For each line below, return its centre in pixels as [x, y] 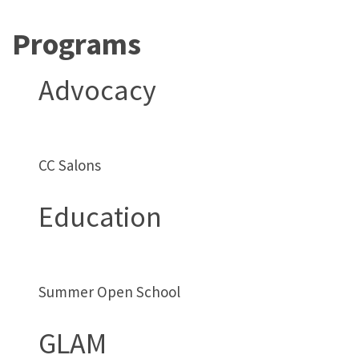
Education [101, 216]
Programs [77, 43]
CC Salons [70, 165]
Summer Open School [110, 291]
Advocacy [98, 90]
